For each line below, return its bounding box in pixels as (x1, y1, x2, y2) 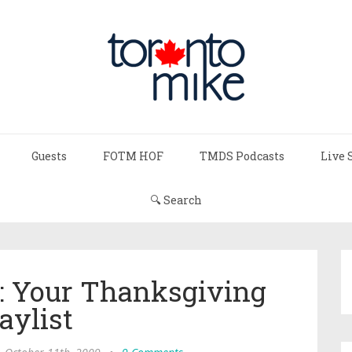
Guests (31, 148, 67, 163)
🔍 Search (150, 192, 202, 207)
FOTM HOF (103, 148, 163, 163)
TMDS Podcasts (200, 148, 284, 163)
